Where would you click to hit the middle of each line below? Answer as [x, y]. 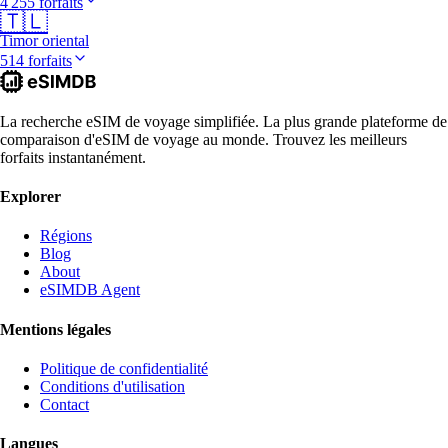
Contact [64, 404]
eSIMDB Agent [90, 290]
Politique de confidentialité [124, 368]
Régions [66, 236]
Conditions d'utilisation [112, 386]
